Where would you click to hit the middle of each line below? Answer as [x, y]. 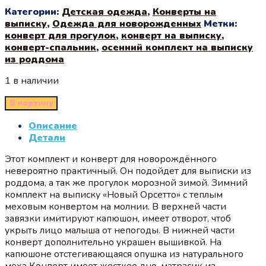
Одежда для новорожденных [127, 23]
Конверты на [184, 12]
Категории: [33, 12]
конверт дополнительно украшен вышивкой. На [113, 242]
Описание [53, 126]
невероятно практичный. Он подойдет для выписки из [128, 171]
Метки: [220, 23]
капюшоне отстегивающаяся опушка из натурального [124, 254]
